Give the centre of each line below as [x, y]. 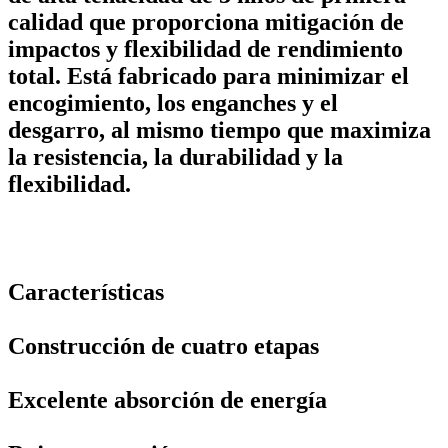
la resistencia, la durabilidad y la [175, 156]
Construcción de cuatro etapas [163, 345]
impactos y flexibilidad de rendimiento [205, 48]
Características [86, 291]
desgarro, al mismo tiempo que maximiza [219, 129]
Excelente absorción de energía [167, 399]
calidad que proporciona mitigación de [206, 21]
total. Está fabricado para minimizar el [208, 75]
